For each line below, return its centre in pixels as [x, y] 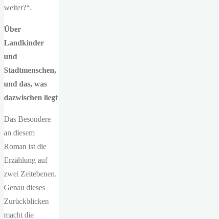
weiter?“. [18, 8]
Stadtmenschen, [30, 70]
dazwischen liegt [31, 98]
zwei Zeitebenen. [30, 174]
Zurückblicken [26, 201]
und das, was [25, 84]
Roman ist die [25, 147]
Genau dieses [24, 188]
